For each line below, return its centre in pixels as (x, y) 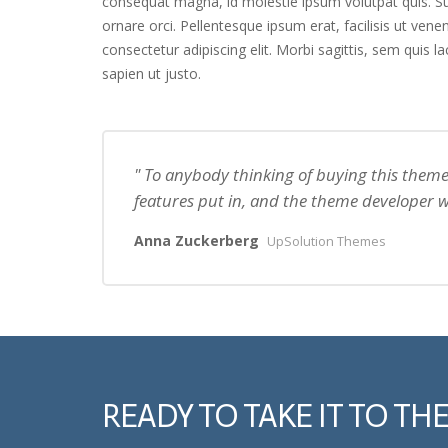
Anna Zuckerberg (196, 240)
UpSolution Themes (326, 241)
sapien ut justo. (151, 73)
